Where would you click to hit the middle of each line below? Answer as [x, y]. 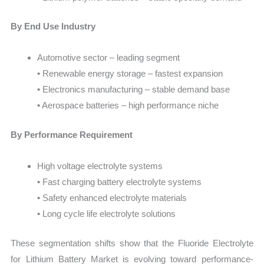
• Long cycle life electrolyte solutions [107, 214]
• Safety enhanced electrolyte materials [112, 198]
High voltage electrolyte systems [100, 166]
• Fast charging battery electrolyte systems [120, 182]
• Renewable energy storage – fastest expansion [130, 74]
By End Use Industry [53, 27]
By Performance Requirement [72, 134]
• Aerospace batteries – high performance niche [128, 105]
